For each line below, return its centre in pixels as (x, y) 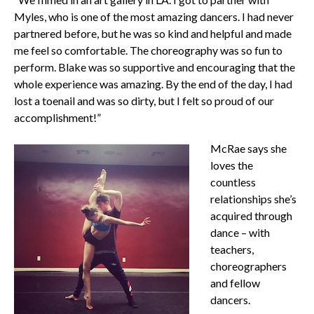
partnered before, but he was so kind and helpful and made (152, 34)
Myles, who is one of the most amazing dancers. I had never (153, 17)
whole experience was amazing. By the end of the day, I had (153, 84)
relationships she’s (253, 199)
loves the (231, 165)
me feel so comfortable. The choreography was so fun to (148, 50)
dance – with (240, 233)
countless (233, 182)
